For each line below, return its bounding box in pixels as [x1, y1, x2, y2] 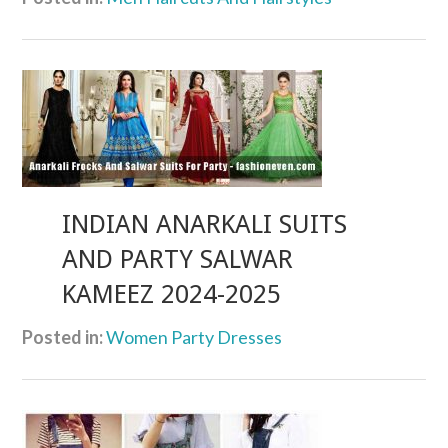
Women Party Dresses [106, 325, 283, 348]
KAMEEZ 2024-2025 [62, 279, 282, 310]
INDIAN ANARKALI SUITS [62, 209, 348, 240]
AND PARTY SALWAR [62, 244, 294, 275]
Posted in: [22, 325, 104, 348]
